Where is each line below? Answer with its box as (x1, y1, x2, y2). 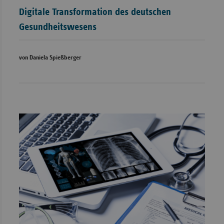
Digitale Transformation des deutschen (18, 7, 171, 17)
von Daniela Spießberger (18, 54, 81, 61)
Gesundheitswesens (18, 22, 96, 32)
